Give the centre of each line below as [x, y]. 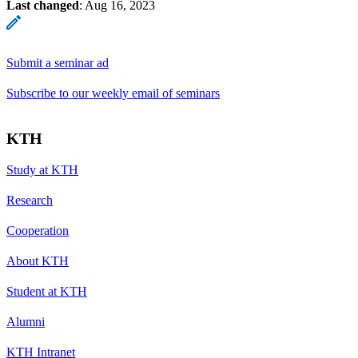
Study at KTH [42, 169]
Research [30, 200]
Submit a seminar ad [58, 62]
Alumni [26, 321]
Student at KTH [47, 291]
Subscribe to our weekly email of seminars [113, 93]
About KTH [38, 261]
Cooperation [38, 230]
